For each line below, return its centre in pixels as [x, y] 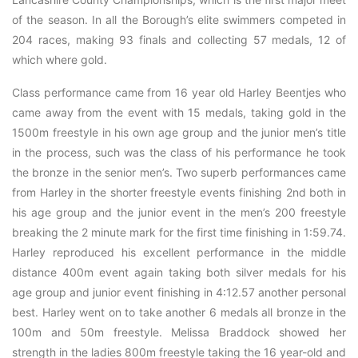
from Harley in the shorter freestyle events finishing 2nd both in [179, 192]
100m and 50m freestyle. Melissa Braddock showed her [179, 332]
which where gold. [60, 60]
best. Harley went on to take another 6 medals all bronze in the [179, 312]
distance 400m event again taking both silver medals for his [179, 272]
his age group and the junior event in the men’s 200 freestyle [179, 212]
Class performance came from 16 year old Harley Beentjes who [179, 92]
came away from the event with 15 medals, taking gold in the [179, 112]
